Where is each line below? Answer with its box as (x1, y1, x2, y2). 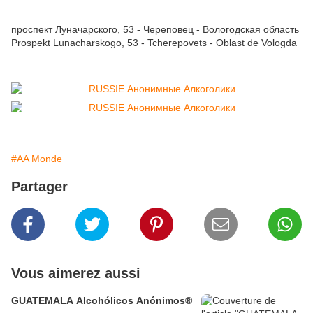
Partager (11, 178, 68, 194)
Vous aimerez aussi (11, 265, 140, 281)
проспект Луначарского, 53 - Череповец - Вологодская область (11, 23, 299, 35)
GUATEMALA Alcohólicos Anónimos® (11, 294, 192, 306)
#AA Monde (11, 152, 62, 164)
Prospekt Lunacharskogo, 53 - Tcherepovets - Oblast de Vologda (11, 36, 297, 48)
